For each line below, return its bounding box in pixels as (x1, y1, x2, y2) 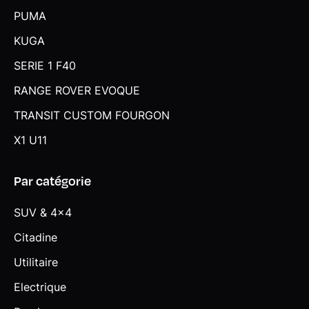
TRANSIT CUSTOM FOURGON (14, 108, 170, 122)
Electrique (14, 279, 66, 294)
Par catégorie (14, 172, 91, 188)
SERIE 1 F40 (14, 58, 76, 72)
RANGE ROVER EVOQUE (14, 83, 140, 97)
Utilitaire (14, 255, 58, 269)
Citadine (14, 230, 57, 244)
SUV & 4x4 (14, 205, 72, 219)
